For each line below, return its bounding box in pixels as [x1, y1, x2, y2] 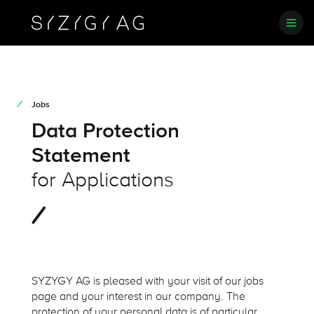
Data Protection [31, 118, 179, 144]
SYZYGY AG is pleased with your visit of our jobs [31, 274, 264, 289]
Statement [31, 142, 130, 168]
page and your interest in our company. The [31, 289, 245, 304]
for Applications [31, 167, 174, 193]
